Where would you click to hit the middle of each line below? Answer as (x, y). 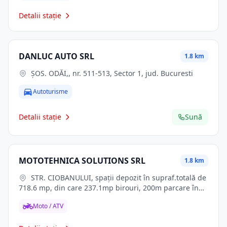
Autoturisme (50, 91)
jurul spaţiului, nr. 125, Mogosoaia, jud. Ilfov (94, 198)
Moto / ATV (48, 206)
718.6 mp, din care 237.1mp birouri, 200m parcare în (109, 188)
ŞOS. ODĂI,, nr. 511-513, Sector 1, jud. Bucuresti (112, 73)
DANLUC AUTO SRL (56, 56)
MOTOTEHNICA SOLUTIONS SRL (82, 161)
